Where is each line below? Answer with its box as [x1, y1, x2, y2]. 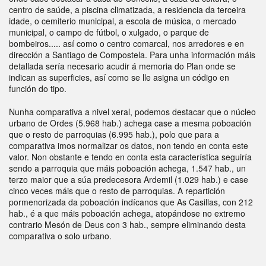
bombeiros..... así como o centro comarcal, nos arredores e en [9, 37, 244, 49]
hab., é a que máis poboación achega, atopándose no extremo [9, 207, 245, 219]
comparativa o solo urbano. [9, 230, 112, 242]
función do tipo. [9, 83, 66, 94]
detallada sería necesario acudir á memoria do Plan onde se [9, 60, 236, 72]
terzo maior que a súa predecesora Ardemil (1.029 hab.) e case [9, 173, 248, 185]
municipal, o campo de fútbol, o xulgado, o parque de [9, 26, 209, 38]
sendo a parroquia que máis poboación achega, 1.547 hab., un [9, 162, 246, 174]
